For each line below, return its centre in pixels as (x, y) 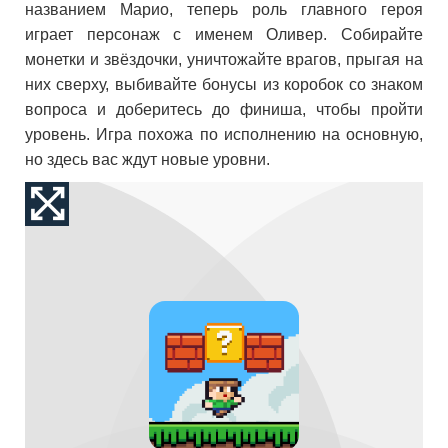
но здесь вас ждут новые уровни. (147, 159)
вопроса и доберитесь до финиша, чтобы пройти (224, 109)
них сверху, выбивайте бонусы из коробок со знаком (224, 84)
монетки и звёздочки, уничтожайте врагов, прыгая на (224, 59)
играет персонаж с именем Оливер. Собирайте (224, 34)
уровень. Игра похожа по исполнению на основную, (224, 134)
